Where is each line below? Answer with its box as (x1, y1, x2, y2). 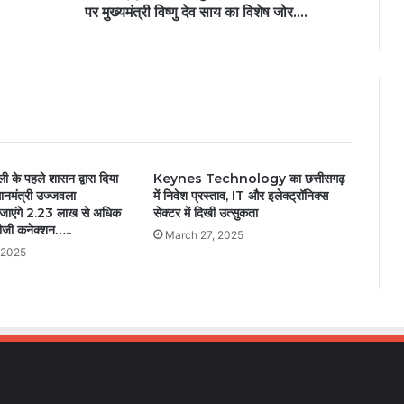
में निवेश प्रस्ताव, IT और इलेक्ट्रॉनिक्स (152, 188, 328, 205)
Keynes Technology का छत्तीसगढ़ (152, 170, 345, 188)
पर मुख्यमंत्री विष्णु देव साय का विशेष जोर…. (85, 4, 308, 22)
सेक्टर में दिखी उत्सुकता (152, 205, 258, 222)
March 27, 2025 (164, 228, 243, 243)
